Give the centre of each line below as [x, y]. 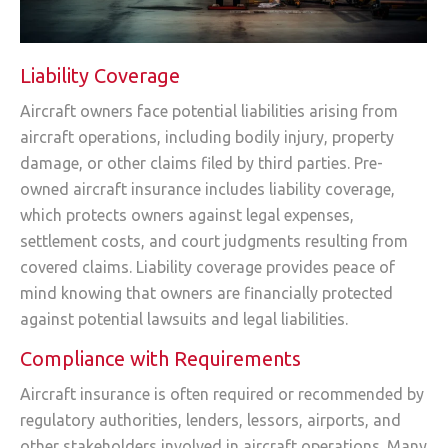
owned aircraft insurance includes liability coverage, [207, 188]
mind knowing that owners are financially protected [206, 292]
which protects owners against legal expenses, [187, 214]
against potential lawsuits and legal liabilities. [184, 318]
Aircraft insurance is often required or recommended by [222, 394]
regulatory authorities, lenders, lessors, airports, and [210, 420]
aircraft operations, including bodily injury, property [207, 136]
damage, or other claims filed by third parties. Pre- [201, 162]
